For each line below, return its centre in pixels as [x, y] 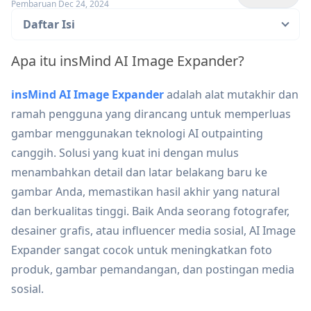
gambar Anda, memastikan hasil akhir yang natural [145, 192]
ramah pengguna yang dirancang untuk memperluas [151, 114]
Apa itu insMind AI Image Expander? [128, 61]
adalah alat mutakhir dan [231, 94]
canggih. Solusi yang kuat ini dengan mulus [125, 153]
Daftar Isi [49, 24]
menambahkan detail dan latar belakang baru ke [139, 172]
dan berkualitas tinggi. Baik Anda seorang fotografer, [150, 211]
